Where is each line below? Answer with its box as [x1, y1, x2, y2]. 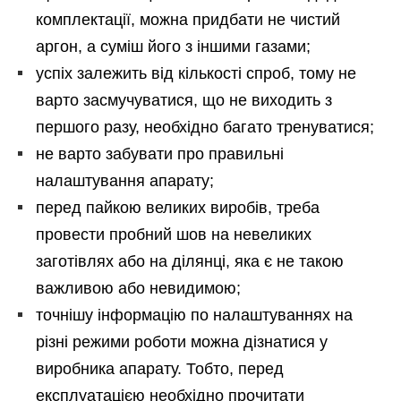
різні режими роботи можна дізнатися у [36, 333, 328, 352]
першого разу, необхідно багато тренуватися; [36, 118, 374, 137]
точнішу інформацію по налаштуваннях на [36, 306, 353, 325]
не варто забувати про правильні [36, 145, 284, 164]
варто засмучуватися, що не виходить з [36, 91, 332, 110]
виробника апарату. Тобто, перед [36, 360, 284, 379]
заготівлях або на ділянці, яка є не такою [36, 252, 344, 271]
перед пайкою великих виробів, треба [36, 199, 320, 218]
